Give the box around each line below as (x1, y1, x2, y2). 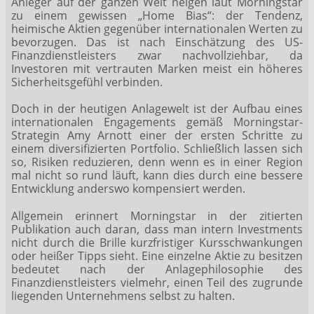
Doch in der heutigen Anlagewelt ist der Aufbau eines (11, 101, 303, 117)
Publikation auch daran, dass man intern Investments (11, 221, 303, 237)
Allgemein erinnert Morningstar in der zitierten (11, 207, 303, 224)
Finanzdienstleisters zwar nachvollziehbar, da (11, 48, 303, 64)
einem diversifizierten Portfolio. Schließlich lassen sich (11, 141, 303, 157)
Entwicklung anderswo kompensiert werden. (11, 181, 245, 197)
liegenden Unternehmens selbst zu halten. (11, 287, 235, 303)
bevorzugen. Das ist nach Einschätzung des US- (11, 34, 303, 50)
